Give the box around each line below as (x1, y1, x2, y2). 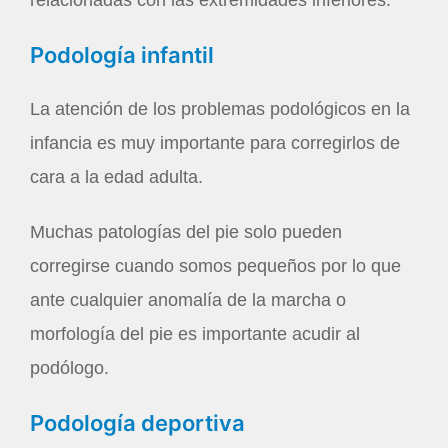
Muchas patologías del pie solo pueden (30, 222, 342, 243)
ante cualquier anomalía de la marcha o (30, 290, 346, 311)
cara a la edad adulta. (30, 166, 203, 187)
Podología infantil (30, 41, 214, 68)
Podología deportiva (30, 409, 245, 436)
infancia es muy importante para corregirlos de (30, 132, 400, 153)
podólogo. (30, 358, 109, 379)
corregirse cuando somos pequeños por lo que (30, 256, 401, 277)
